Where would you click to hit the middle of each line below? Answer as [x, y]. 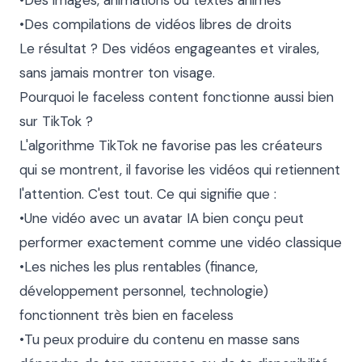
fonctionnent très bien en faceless [126, 315]
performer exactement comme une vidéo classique [181, 242]
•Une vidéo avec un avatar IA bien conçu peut [162, 218]
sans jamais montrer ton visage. [117, 73]
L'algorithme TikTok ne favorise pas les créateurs [171, 145]
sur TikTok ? [56, 121]
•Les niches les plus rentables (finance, [139, 267]
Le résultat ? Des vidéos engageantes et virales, [169, 48]
